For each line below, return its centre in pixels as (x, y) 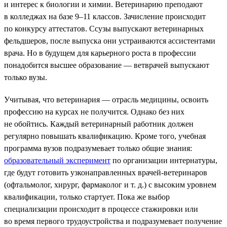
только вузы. (26, 77)
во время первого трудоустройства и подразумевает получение (113, 221)
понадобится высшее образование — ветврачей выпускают (107, 65)
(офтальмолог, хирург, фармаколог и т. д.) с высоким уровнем (110, 184)
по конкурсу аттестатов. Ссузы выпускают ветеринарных (104, 28)
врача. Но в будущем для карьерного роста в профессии (100, 53)
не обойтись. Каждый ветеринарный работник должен (99, 124)
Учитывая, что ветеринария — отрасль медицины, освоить (106, 99)
